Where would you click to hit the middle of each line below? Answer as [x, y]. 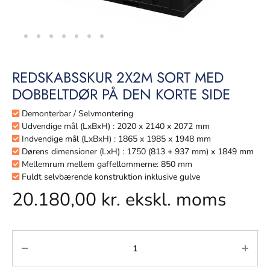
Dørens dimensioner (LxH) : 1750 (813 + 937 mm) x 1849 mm [137, 152]
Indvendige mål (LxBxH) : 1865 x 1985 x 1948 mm [115, 139]
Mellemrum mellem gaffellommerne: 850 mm [106, 164]
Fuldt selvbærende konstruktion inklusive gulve [110, 177]
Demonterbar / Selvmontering [76, 114]
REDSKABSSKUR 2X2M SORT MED [118, 77]
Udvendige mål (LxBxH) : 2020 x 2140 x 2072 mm [115, 126]
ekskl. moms [173, 200]
